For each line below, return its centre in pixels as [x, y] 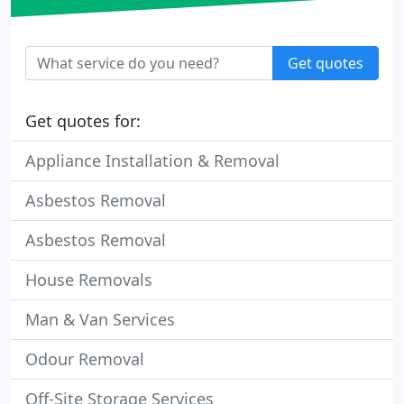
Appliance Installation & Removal [152, 161]
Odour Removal [85, 359]
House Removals [89, 280]
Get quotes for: [83, 121]
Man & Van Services [100, 319]
